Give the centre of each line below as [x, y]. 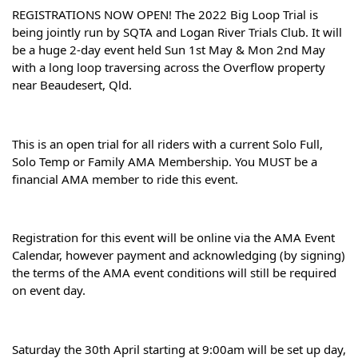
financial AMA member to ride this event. [125, 179]
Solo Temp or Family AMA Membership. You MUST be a [165, 161]
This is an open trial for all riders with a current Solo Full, [167, 143]
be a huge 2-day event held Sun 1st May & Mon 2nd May [169, 50]
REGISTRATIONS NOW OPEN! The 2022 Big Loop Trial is [165, 15]
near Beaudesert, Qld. [72, 85]
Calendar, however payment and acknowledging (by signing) [179, 255]
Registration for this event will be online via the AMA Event [173, 238]
